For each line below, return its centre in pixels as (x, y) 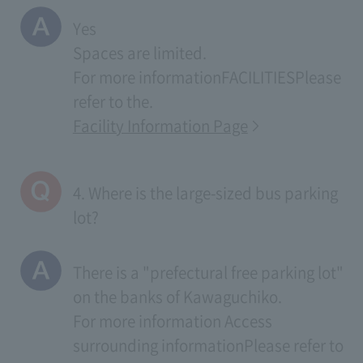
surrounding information (158, 345)
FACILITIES (258, 77)
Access (248, 320)
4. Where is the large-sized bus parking (205, 193)
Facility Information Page (160, 125)
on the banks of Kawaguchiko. (177, 296)
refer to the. (113, 101)
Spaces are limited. (139, 52)
